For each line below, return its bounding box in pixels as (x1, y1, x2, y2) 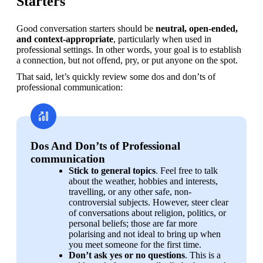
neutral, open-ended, (156, 23, 238, 33)
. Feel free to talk (156, 165, 218, 176)
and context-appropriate (16, 33, 113, 44)
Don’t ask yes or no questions (69, 249, 185, 260)
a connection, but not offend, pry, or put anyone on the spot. (16, 55, 238, 65)
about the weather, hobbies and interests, (69, 176, 218, 186)
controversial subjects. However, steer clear (69, 197, 228, 207)
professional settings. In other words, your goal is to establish (16, 44, 241, 55)
